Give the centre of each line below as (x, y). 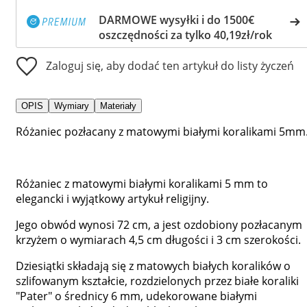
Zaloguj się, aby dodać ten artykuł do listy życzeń (170, 65)
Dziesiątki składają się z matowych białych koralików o (153, 266)
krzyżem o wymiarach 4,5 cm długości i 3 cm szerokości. (158, 240)
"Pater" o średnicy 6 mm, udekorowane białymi (136, 296)
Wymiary (72, 106)
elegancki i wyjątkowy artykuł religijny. (112, 198)
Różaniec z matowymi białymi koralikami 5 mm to (142, 183)
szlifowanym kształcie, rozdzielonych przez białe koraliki (157, 281)
